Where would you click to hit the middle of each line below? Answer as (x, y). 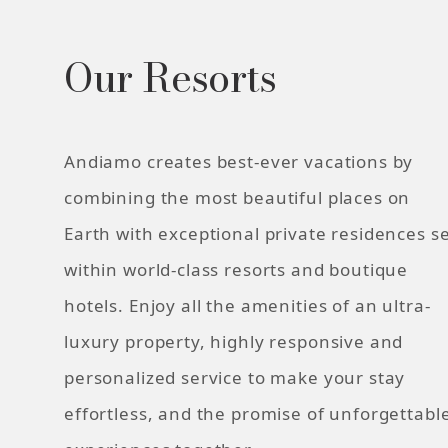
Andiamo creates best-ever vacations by (239, 161)
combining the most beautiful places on (237, 197)
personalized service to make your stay (235, 377)
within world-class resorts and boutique (236, 269)
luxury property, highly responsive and (234, 341)
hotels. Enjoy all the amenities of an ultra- (247, 305)
